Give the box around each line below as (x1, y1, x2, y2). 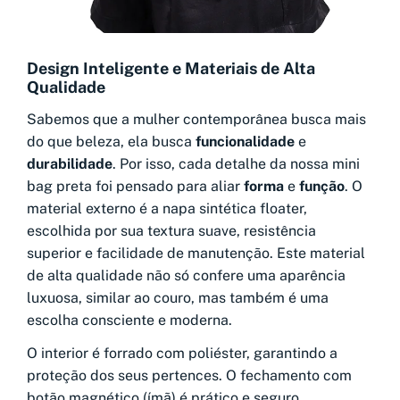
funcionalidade (196, 133, 298, 151)
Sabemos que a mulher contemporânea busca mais (27, 111, 366, 129)
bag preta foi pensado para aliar (27, 178, 244, 196)
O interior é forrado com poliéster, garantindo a (27, 345, 337, 362)
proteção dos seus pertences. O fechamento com (27, 367, 352, 385)
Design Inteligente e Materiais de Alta (27, 58, 315, 78)
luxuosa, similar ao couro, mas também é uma (27, 289, 329, 307)
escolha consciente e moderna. (27, 312, 232, 329)
